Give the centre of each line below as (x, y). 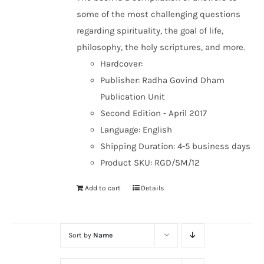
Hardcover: (122, 64)
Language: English (136, 130)
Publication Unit (133, 97)
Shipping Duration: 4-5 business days (176, 146)
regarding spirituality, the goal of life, (150, 31)
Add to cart (103, 188)
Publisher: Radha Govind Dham (163, 80)
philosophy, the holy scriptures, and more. (161, 47)
